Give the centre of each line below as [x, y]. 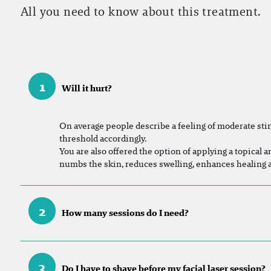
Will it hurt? [87, 88]
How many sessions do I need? [125, 212]
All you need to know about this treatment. [141, 11]
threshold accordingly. [103, 138]
